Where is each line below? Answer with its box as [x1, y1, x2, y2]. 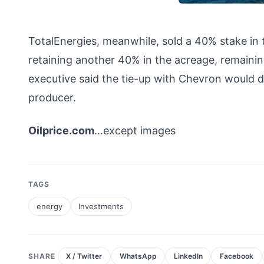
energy [36, 201, 62, 211]
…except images [94, 124, 176, 137]
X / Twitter [66, 252, 103, 261]
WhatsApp [119, 252, 157, 261]
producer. [28, 91, 76, 104]
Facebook [219, 252, 253, 261]
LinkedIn [173, 252, 203, 261]
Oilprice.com [28, 124, 94, 137]
